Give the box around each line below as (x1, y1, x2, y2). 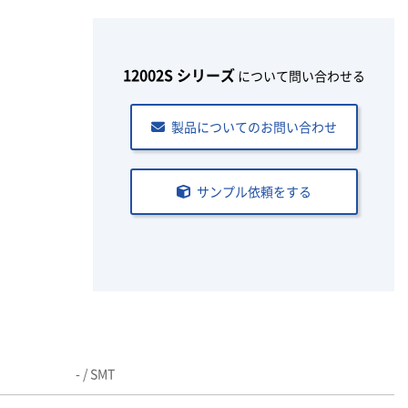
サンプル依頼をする (196, 182, 311, 200)
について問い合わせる (234, 66, 365, 85)
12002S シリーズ (122, 64, 235, 86)
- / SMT (75, 364, 115, 382)
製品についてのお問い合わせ (170, 117, 337, 136)
